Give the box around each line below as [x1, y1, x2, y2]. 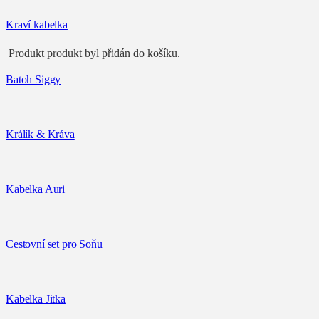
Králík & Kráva [6, 127, 75, 140]
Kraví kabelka [6, 18, 68, 31]
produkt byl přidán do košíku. [44, 47, 180, 59]
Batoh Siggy [6, 73, 61, 85]
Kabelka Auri [6, 182, 66, 195]
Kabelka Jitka [6, 292, 66, 305]
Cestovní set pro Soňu [6, 237, 103, 250]
